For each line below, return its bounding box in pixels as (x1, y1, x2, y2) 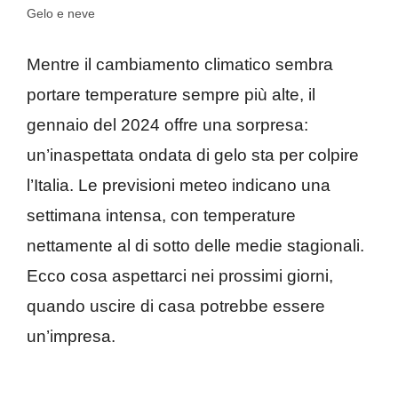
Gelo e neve (27, 5, 95, 20)
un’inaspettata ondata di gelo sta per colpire (27, 146, 359, 165)
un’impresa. (27, 327, 115, 346)
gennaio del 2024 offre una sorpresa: (27, 115, 308, 135)
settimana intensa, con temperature (27, 206, 296, 226)
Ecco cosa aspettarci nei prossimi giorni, (27, 267, 333, 286)
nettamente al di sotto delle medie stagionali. (27, 236, 364, 256)
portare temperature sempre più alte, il (27, 85, 315, 105)
